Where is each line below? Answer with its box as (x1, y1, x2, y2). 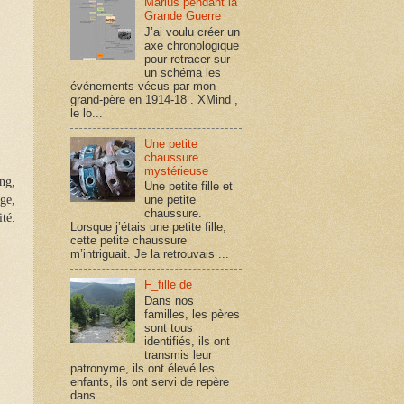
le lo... (70, 106, 103, 120)
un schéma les (144, 65, 222, 79)
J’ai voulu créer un (144, 24, 241, 39)
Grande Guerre (144, 9, 222, 23)
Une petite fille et (144, 179, 234, 194)
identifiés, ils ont (144, 334, 231, 348)
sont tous (144, 320, 194, 335)
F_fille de (144, 278, 193, 292)
